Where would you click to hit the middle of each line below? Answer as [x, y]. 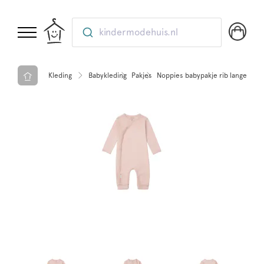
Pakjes [142, 75]
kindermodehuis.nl [139, 32]
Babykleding [108, 75]
